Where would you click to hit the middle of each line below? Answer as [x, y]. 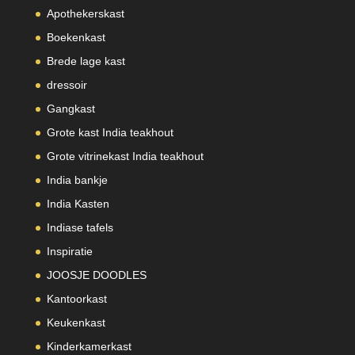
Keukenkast [76, 323]
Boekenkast [76, 38]
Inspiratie [69, 252]
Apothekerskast [85, 14]
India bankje [77, 180]
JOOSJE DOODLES [96, 275]
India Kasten [78, 204]
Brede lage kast [86, 61]
